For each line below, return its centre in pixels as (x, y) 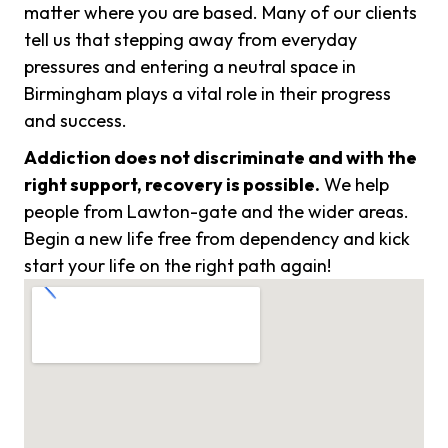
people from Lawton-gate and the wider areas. (216, 212)
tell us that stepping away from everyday (190, 40)
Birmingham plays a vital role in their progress (207, 94)
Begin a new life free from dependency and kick (217, 239)
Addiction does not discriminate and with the (220, 158)
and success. (75, 121)
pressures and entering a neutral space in (190, 67)
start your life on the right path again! (177, 266)
